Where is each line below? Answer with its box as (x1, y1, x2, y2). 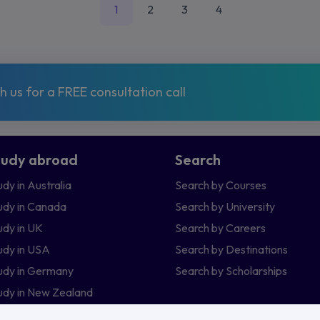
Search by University (175, 199, 275, 214)
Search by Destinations (175, 241, 288, 256)
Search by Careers (175, 220, 266, 235)
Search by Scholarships (175, 263, 287, 278)
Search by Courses (175, 177, 266, 192)
